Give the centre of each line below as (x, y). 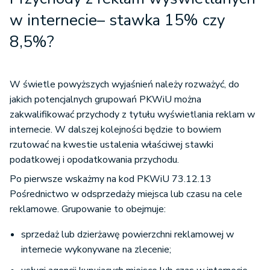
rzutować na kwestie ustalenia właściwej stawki (111, 145)
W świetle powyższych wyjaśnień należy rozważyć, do (124, 84)
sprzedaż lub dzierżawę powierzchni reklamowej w (127, 234)
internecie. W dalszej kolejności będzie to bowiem (115, 130)
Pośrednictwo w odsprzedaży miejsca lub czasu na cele (126, 194)
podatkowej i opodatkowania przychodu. (94, 160)
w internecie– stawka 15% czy (117, 20)
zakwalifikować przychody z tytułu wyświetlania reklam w (132, 115)
